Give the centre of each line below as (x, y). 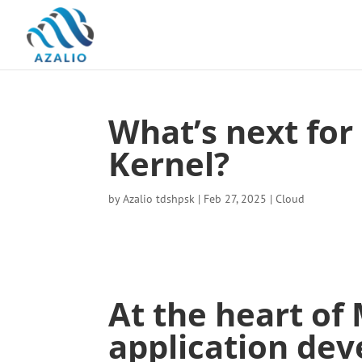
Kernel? (169, 164)
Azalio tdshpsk (159, 199)
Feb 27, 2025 (236, 199)
